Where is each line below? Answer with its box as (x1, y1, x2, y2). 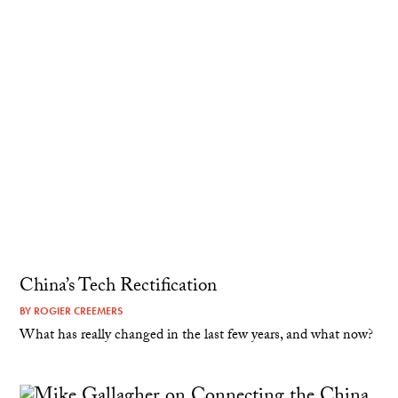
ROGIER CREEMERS (34, 303, 123, 318)
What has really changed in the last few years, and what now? (20, 323, 374, 348)
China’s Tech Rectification (20, 271, 218, 304)
